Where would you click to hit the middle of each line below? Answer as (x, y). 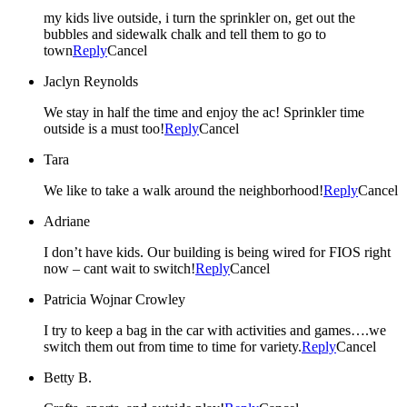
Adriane (67, 222)
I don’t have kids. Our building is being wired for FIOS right (95, 253)
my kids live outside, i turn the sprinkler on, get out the (199, 18)
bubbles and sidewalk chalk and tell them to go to (185, 35)
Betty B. (68, 378)
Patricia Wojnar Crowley (114, 300)
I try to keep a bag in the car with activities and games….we (215, 331)
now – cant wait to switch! (119, 269)
